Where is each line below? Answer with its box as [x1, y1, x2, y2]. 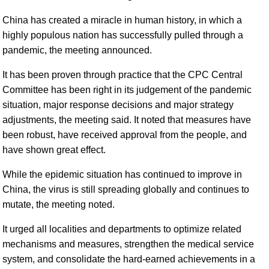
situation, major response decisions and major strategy [2, 100, 234, 110]
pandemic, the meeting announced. [2, 45, 153, 55]
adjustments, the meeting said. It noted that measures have [2, 115, 252, 125]
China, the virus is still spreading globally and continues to [2, 184, 250, 195]
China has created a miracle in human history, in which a [2, 15, 243, 25]
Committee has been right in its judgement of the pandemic [2, 85, 252, 95]
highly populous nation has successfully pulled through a [2, 30, 244, 40]
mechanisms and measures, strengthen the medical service [2, 239, 255, 249]
